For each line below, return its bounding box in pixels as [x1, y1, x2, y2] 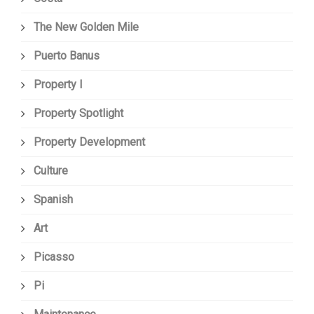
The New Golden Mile [34, 20, 139, 34]
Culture [34, 164, 68, 178]
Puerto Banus [34, 49, 100, 63]
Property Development [34, 135, 145, 149]
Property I [34, 78, 83, 92]
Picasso [34, 250, 74, 264]
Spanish [34, 193, 73, 207]
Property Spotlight [34, 107, 123, 121]
